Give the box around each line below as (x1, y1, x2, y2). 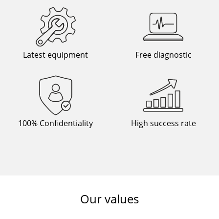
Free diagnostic (135, 49, 192, 60)
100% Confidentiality (18, 118, 93, 129)
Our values (80, 191, 139, 207)
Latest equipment (23, 49, 88, 60)
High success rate (131, 118, 196, 129)
